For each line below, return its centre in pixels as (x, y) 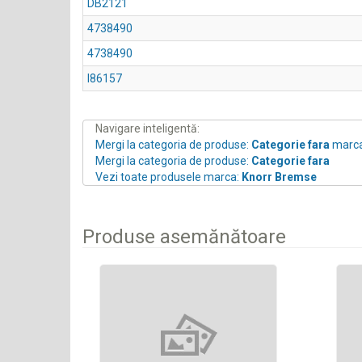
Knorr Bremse (279, 177)
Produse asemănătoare (184, 237)
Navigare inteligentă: (147, 128)
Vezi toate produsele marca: (168, 177)
